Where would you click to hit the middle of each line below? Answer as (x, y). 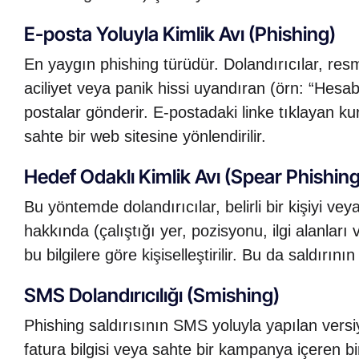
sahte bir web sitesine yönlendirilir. (145, 136)
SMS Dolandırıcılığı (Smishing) (152, 296)
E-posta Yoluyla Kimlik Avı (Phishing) (180, 34)
